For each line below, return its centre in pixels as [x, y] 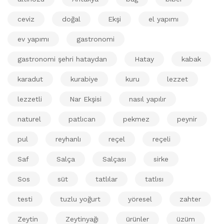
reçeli [161, 139]
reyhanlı [68, 139]
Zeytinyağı [82, 219]
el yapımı [163, 19]
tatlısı [154, 179]
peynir [187, 119]
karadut [30, 79]
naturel [29, 119]
